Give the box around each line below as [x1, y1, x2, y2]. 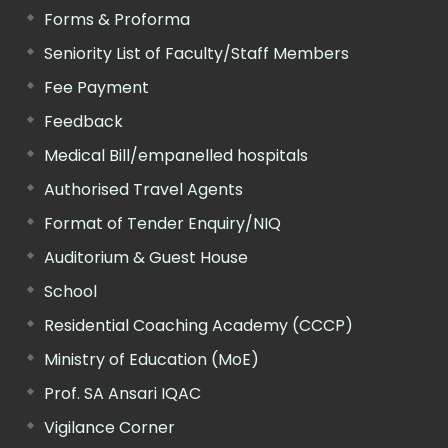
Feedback [44, 109, 123, 133]
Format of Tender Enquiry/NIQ [44, 211, 281, 235]
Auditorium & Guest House [44, 245, 248, 269]
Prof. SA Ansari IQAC [44, 381, 201, 405]
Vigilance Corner [44, 415, 175, 439]
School [44, 279, 97, 303]
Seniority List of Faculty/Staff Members [44, 41, 349, 65]
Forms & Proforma [44, 7, 190, 31]
